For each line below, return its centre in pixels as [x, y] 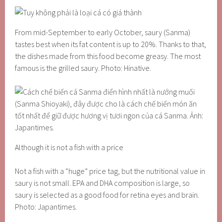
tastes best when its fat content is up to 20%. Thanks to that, [111, 44]
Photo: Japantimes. [46, 207]
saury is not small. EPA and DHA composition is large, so [103, 183]
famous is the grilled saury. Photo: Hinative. [83, 68]
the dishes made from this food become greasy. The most [108, 56]
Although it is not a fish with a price [69, 147]
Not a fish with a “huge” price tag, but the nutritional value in [110, 171]
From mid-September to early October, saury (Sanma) [103, 32]
